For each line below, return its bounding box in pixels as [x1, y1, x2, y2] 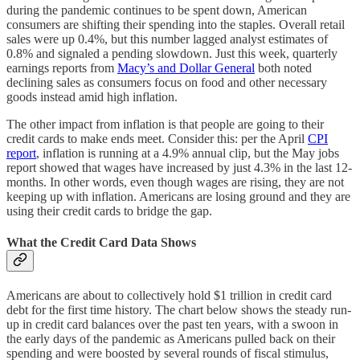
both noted [255, 60, 312, 75]
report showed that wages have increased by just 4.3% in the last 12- [6, 160, 352, 174]
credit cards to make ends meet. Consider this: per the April [6, 131, 308, 145]
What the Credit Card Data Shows [6, 235, 196, 249]
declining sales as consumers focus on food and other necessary [6, 75, 327, 89]
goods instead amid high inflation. [6, 89, 178, 104]
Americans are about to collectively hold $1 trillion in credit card [6, 288, 332, 303]
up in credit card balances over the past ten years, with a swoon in [6, 317, 338, 332]
